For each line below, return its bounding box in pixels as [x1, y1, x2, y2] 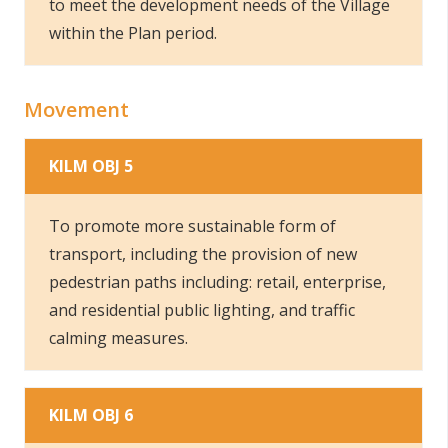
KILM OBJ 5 [49, 155, 133, 177]
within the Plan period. [49, 22, 217, 44]
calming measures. [49, 327, 196, 349]
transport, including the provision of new [49, 243, 357, 265]
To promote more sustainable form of [49, 215, 336, 237]
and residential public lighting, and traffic [49, 299, 355, 321]
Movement [24, 96, 129, 123]
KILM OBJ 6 [49, 404, 133, 426]
